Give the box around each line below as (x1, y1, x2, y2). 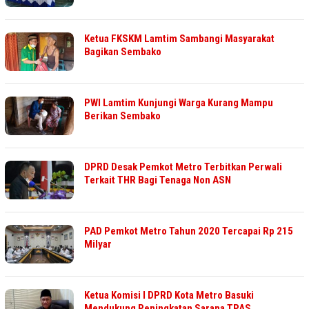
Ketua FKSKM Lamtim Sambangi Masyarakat (84, 32, 275, 46)
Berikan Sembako (84, 110, 161, 123)
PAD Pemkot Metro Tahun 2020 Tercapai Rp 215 (84, 225, 293, 238)
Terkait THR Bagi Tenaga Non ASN (84, 174, 231, 187)
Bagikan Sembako (84, 46, 161, 59)
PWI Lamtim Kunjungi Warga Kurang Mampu (84, 97, 273, 110)
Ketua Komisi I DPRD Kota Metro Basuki (84, 289, 254, 302)
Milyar (84, 238, 112, 251)
